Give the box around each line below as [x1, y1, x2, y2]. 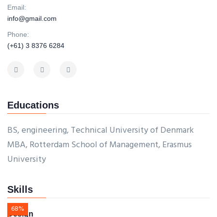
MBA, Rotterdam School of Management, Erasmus [7, 138, 192, 152]
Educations [7, 100, 59, 110]
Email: [7, 3, 26, 11]
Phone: [7, 31, 29, 38]
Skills [7, 184, 33, 195]
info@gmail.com [7, 15, 57, 22]
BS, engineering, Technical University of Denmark [7, 124, 194, 138]
